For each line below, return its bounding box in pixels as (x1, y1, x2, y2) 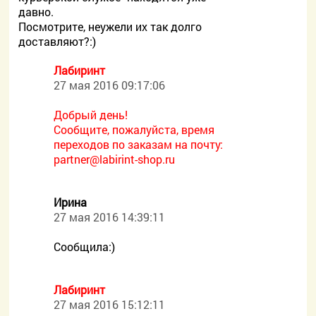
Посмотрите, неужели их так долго (18, 19, 202, 34)
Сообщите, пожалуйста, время (54, 122, 215, 137)
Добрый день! (54, 107, 128, 122)
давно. (18, 4, 54, 19)
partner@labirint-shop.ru (54, 152, 176, 166)
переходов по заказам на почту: (54, 137, 224, 152)
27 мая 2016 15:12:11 (54, 297, 166, 312)
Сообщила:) (54, 239, 116, 254)
